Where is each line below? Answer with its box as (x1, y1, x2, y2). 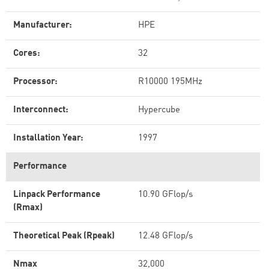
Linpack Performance (13, 190, 100, 199)
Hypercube (138, 106, 180, 115)
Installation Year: (13, 134, 83, 143)
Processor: (13, 77, 58, 86)
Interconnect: (13, 106, 68, 115)
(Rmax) (13, 204, 43, 213)
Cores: (13, 49, 40, 58)
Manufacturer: (13, 21, 72, 30)
